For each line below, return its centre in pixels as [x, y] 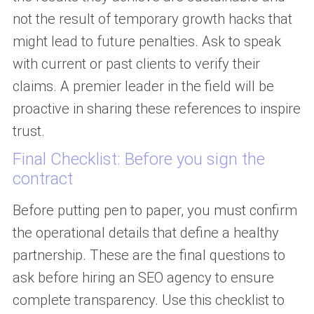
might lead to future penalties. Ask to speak [146, 42]
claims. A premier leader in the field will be [143, 87]
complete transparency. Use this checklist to [148, 300]
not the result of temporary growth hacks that [152, 19]
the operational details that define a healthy [145, 233]
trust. [28, 131]
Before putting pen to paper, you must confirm [155, 211]
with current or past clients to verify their [136, 64]
